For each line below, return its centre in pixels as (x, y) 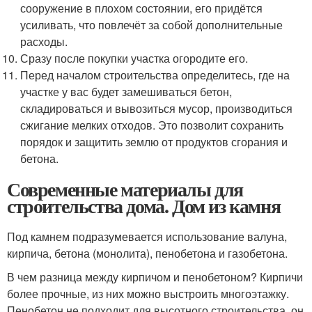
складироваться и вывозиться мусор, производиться (157, 108)
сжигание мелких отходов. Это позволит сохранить (152, 125)
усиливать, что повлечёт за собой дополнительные (152, 25)
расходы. (44, 41)
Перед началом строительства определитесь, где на (155, 75)
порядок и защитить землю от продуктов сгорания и (154, 142)
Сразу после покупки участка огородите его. (134, 58)
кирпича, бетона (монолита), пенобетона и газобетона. (147, 253)
